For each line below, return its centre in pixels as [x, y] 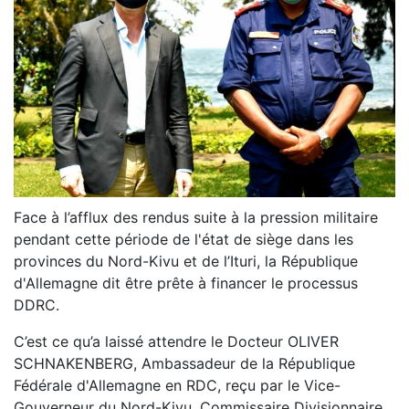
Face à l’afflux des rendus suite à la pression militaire [196, 218]
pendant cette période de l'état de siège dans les [184, 240]
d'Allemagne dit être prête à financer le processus [186, 283]
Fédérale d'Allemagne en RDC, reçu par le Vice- [177, 386]
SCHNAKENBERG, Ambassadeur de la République [184, 364]
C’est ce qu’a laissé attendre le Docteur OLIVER [176, 342]
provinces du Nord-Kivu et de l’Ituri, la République [186, 262]
